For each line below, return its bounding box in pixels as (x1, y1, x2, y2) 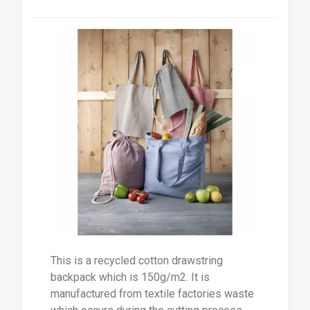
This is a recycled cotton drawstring (50, 254, 223, 268)
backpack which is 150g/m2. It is (50, 271, 210, 284)
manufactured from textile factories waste (50, 287, 254, 301)
